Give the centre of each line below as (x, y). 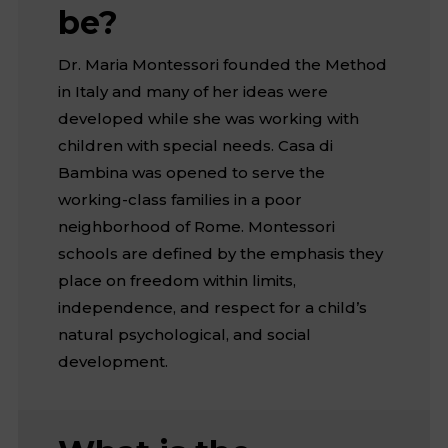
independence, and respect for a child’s (212, 307)
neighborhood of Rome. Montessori (196, 226)
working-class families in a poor (179, 199)
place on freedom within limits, (176, 280)
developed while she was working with (208, 118)
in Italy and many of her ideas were (192, 91)
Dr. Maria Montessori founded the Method (222, 64)
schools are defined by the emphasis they (220, 253)
